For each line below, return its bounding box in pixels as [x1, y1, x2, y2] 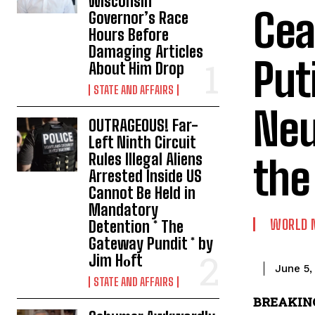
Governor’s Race [89, 8, 189, 27]
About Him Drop [89, 58, 185, 78]
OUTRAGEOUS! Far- [89, 115, 199, 135]
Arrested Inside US [89, 166, 202, 186]
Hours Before [89, 25, 169, 44]
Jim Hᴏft [89, 250, 143, 270]
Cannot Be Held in [89, 183, 196, 202]
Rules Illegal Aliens [89, 149, 203, 169]
